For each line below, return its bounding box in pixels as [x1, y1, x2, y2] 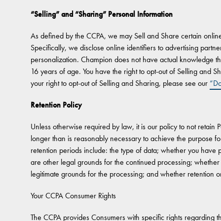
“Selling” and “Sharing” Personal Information [31, 9, 173, 19]
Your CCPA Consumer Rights [31, 190, 116, 201]
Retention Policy [31, 100, 82, 110]
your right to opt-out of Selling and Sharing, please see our [31, 78, 210, 88]
